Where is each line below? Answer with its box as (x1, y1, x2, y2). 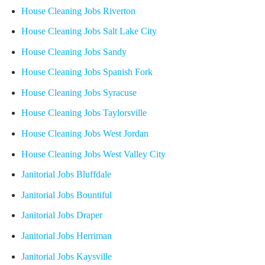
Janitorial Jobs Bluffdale (21, 169, 111, 180)
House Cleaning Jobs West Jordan (21, 128, 148, 139)
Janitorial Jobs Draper (21, 210, 102, 221)
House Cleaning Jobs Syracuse (21, 87, 137, 98)
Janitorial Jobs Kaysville (21, 251, 112, 261)
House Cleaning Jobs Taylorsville (21, 108, 147, 118)
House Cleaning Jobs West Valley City (21, 148, 166, 159)
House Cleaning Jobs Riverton (21, 5, 135, 16)
